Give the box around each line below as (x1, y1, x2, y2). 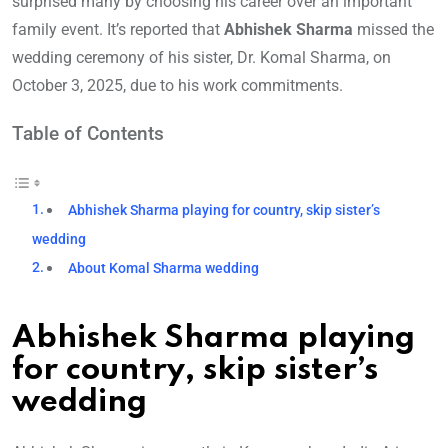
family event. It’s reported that (12, 20, 224, 40)
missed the (353, 20, 434, 40)
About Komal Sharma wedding (68, 260, 260, 278)
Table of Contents (12, 122, 164, 146)
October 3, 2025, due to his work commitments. (12, 76, 343, 96)
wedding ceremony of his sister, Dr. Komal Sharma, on (12, 48, 391, 68)
